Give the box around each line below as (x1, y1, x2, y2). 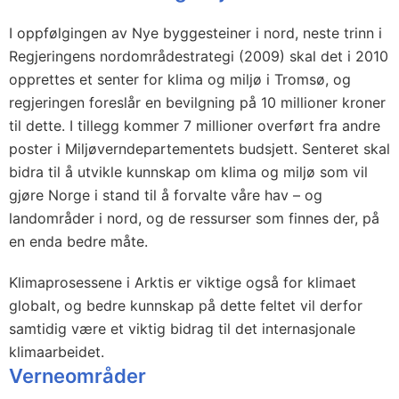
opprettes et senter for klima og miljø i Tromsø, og (9, 70, 351, 88)
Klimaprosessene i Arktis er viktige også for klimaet (9, 273, 356, 291)
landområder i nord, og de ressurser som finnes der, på (9, 209, 379, 227)
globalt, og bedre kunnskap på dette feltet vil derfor (9, 297, 362, 314)
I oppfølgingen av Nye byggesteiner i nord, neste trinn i (9, 24, 382, 42)
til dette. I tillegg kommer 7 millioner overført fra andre (9, 117, 380, 134)
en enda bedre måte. (9, 232, 148, 250)
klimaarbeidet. (9, 343, 104, 361)
